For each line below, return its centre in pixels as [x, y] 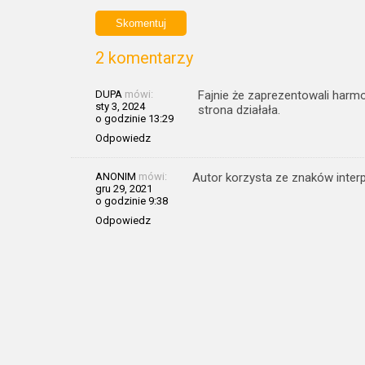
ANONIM [116, 176]
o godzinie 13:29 [134, 118]
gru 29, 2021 [124, 188]
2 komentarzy [144, 57]
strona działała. [239, 110]
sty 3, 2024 [120, 106]
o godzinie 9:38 [132, 200]
